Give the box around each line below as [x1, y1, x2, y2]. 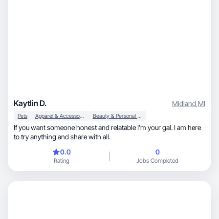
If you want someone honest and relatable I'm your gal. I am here [14, 123, 201, 131]
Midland [172, 99, 196, 108]
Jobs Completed [136, 157, 178, 164]
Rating [54, 157, 69, 164]
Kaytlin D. [14, 98, 47, 108]
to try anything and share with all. [14, 132, 110, 141]
